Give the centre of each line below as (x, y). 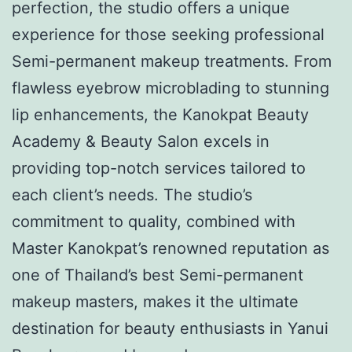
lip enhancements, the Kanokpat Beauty (160, 114)
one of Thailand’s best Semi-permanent (158, 275)
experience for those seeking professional (168, 34)
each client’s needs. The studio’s (132, 194)
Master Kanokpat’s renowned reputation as (170, 248)
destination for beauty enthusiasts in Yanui (170, 328)
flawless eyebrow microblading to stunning (170, 88)
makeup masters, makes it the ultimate (155, 301)
